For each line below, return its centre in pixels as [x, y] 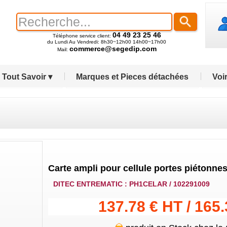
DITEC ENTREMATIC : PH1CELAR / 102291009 [131, 184]
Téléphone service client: [82, 36]
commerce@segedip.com [113, 49]
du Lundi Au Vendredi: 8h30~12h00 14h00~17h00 [107, 42]
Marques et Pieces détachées [132, 77]
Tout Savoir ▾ [27, 77]
